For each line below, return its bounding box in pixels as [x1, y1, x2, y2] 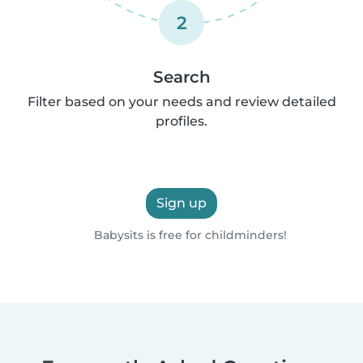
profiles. [156, 113, 207, 129]
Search [152, 66, 211, 87]
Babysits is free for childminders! [90, 227, 287, 242]
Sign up [156, 194, 207, 211]
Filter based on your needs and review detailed [27, 93, 336, 109]
